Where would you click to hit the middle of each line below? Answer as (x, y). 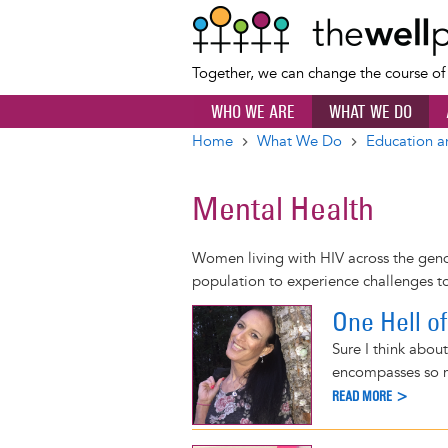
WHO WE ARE (253, 112)
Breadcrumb (262, 160)
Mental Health (283, 208)
